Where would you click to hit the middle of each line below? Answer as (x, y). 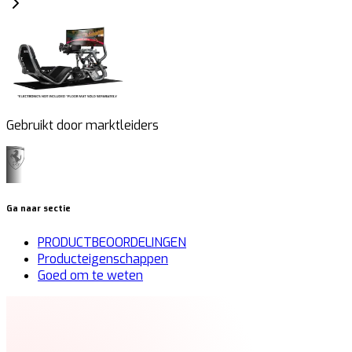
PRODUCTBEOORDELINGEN (112, 243)
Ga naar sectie (38, 209)
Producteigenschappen (103, 259)
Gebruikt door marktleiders (82, 126)
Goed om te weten (90, 276)
